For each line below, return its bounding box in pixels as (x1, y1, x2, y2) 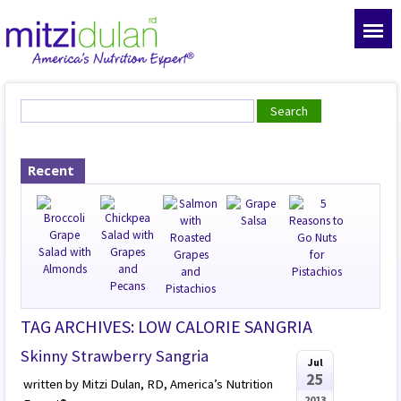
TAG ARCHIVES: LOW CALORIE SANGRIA (21, 314, 313, 337)
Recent (28, 160, 75, 179)
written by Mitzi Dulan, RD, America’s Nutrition (23, 375, 274, 392)
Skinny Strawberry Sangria (21, 345, 209, 366)
